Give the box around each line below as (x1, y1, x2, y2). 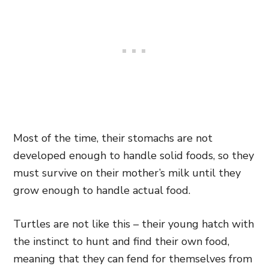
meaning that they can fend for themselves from (13, 252, 252, 266)
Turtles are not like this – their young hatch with (13, 217, 254, 231)
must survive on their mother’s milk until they (13, 166, 241, 180)
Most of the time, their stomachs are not (13, 131, 213, 145)
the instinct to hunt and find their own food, (13, 234, 229, 249)
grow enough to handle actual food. (13, 183, 190, 198)
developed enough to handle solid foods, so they (13, 148, 254, 163)
